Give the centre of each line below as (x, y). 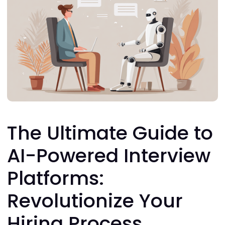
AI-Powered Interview (109, 155)
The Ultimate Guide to (110, 133)
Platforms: (55, 178)
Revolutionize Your (95, 201)
